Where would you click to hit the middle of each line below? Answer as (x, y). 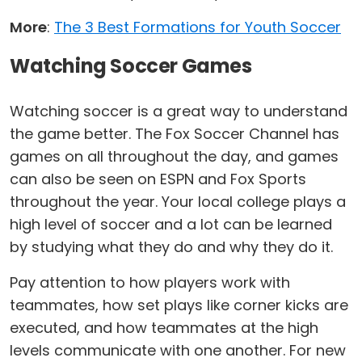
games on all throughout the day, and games (174, 156)
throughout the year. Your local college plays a (178, 202)
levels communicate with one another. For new (178, 350)
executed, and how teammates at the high (164, 328)
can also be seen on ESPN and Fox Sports (158, 179)
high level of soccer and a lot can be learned (171, 224)
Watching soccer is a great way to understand (179, 111)
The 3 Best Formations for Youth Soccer (198, 27)
